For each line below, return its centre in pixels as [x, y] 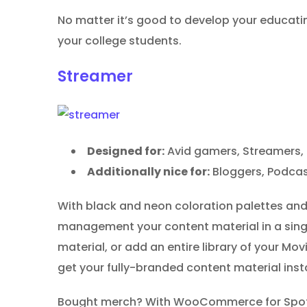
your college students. [120, 40]
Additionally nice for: [148, 171]
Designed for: [126, 151]
